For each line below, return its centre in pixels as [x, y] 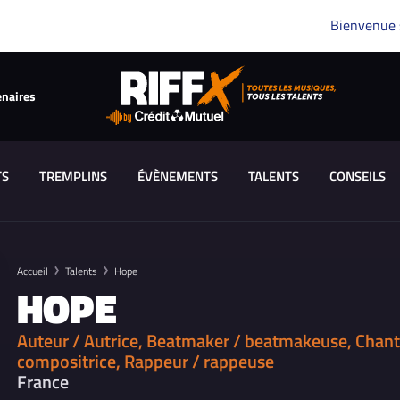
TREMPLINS [73, 176]
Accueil [33, 271]
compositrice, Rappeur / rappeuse [146, 361]
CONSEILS [357, 176]
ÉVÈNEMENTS [177, 176]
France [43, 382]
